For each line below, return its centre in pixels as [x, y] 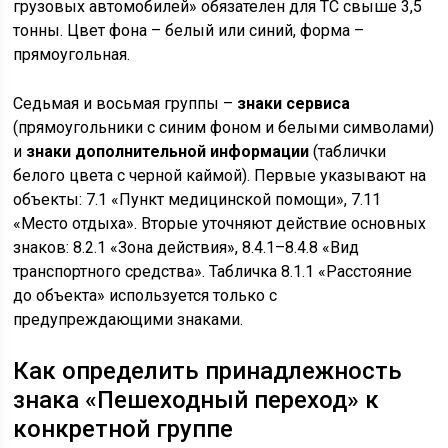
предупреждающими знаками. [128, 319]
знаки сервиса [294, 103]
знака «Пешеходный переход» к [196, 400]
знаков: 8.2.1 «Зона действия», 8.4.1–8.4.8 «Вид [186, 247]
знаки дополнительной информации [168, 151]
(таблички [348, 151]
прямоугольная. [72, 54]
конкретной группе [123, 429]
